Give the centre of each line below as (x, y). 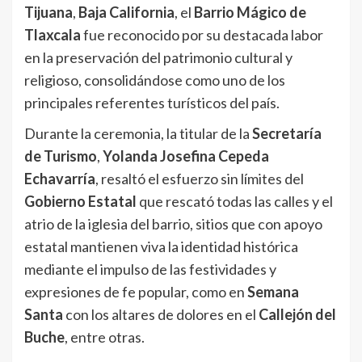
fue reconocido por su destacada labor (202, 35)
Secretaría (287, 134)
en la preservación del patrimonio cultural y (158, 58)
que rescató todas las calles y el (235, 202)
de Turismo (61, 156)
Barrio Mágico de (250, 13)
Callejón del (297, 315)
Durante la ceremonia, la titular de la (138, 134)
